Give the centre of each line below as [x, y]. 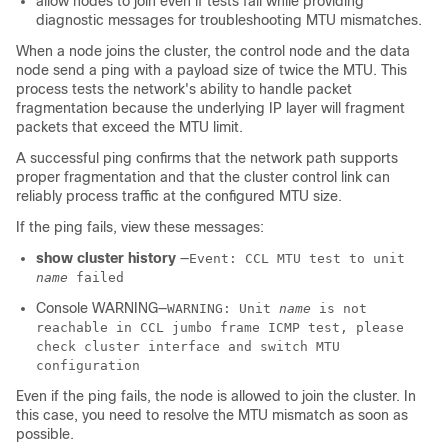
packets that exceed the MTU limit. [129, 126]
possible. [45, 433]
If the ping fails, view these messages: [140, 226]
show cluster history [106, 257]
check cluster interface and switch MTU [188, 346]
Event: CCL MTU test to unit [297, 258]
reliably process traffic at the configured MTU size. [179, 195]
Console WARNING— [101, 307]
